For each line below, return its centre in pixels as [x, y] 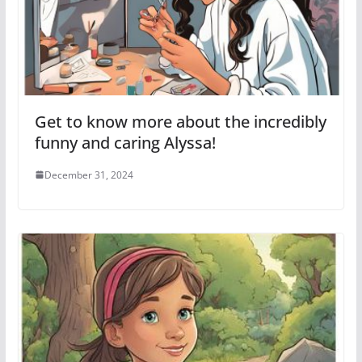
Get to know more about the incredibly [180, 121]
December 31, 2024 [88, 175]
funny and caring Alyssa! [125, 142]
